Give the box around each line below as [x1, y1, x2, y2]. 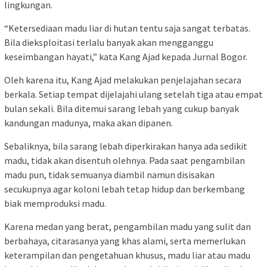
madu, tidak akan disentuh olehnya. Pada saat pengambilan [4, 154, 245, 167]
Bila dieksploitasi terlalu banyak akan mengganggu [4, 36, 213, 49]
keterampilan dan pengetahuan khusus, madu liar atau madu [4, 249, 250, 262]
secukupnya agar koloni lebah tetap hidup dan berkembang [4, 183, 245, 195]
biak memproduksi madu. [4, 197, 106, 210]
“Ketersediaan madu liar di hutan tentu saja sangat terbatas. [4, 22, 250, 35]
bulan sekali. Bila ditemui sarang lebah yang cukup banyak [4, 103, 239, 115]
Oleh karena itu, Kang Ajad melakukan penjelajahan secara [4, 74, 241, 86]
